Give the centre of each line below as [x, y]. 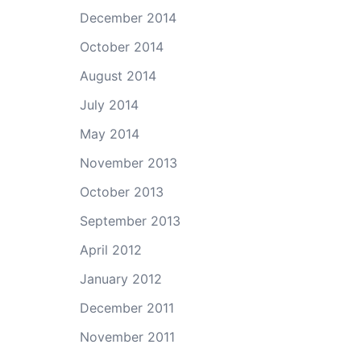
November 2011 [127, 337]
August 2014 [118, 76]
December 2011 [127, 308]
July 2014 [109, 105]
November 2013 [128, 163]
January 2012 [120, 279]
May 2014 [109, 134]
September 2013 [130, 221]
